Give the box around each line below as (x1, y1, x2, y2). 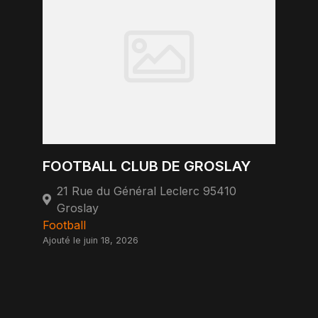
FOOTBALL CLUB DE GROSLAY (43, 158, 251, 175)
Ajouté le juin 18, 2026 (43, 235, 138, 246)
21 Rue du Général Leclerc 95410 (57, 184, 236, 198)
